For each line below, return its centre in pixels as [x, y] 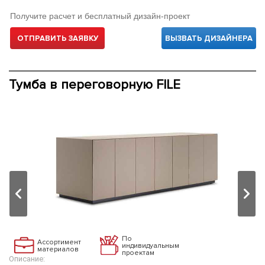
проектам [138, 253]
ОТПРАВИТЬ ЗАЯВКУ [57, 38]
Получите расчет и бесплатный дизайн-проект [100, 16]
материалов [58, 249]
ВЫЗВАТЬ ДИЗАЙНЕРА [209, 38]
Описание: [27, 259]
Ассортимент [59, 242]
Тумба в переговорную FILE [95, 85]
